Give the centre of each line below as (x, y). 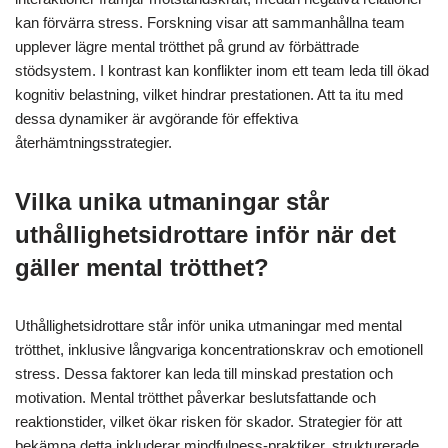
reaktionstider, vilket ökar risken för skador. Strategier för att (208, 421)
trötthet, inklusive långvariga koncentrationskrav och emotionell (219, 349)
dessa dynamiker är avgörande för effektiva (156, 118)
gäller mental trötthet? (142, 267)
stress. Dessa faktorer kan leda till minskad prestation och (204, 373)
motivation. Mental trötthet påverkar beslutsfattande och (195, 397)
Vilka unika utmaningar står (172, 201)
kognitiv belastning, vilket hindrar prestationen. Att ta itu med (209, 94)
